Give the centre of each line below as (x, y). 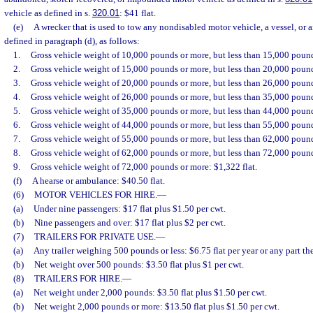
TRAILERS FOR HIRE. (78, 279)
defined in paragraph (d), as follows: (72, 41)
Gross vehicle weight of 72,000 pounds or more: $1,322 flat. (144, 167)
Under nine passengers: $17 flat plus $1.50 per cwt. (129, 209)
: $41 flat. (138, 13)
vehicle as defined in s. (48, 13)
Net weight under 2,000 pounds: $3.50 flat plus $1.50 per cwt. (150, 293)
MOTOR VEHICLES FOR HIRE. (95, 195)
